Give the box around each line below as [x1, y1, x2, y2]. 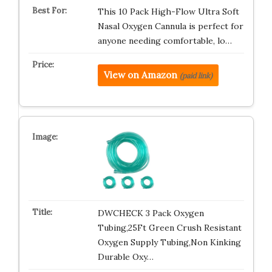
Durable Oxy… [97, 251, 154, 262]
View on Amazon [103, 69, 177, 81]
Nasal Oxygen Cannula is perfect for [97, 21, 243, 32]
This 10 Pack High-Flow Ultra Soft [97, 6, 239, 17]
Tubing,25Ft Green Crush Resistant [97, 222, 242, 233]
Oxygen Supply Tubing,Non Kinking [97, 237, 241, 248]
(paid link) [179, 71, 212, 80]
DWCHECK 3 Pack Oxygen [97, 208, 204, 219]
